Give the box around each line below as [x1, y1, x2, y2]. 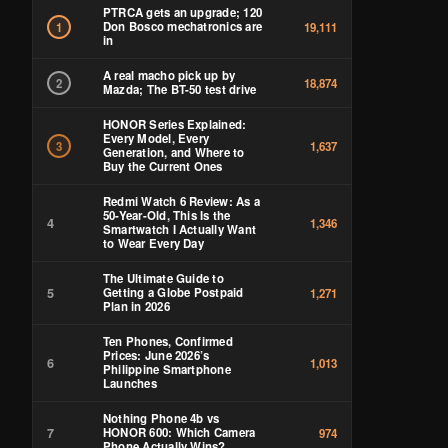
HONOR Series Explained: [103, 116, 247, 133]
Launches [103, 375, 157, 392]
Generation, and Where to [103, 144, 245, 161]
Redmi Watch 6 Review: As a [103, 193, 260, 210]
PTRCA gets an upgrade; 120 [103, 4, 262, 21]
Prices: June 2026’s [103, 347, 210, 364]
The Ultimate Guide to [103, 270, 224, 287]
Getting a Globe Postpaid [103, 284, 244, 301]
